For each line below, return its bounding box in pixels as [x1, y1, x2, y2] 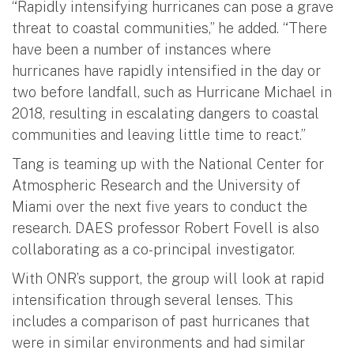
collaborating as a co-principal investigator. [12, 241, 299, 258]
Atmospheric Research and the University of [12, 177, 300, 194]
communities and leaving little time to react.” [12, 126, 306, 144]
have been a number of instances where [12, 41, 271, 58]
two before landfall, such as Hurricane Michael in [12, 84, 332, 101]
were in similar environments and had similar [12, 334, 305, 352]
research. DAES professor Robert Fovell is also [12, 220, 319, 237]
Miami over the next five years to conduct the [12, 198, 307, 216]
